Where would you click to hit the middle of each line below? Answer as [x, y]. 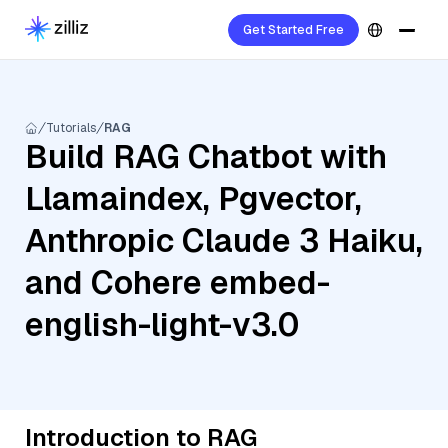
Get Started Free [293, 30]
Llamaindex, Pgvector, [193, 198]
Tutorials [71, 128]
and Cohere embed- [177, 282]
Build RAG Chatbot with [206, 156]
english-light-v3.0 [162, 324]
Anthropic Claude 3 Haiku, [224, 240]
